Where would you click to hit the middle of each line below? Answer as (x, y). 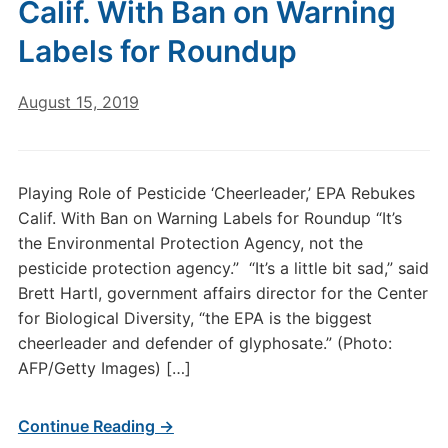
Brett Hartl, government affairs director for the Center (222, 293)
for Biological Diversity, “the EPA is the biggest (194, 318)
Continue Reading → (95, 426)
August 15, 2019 (78, 102)
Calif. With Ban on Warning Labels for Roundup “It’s (209, 218)
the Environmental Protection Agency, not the (190, 243)
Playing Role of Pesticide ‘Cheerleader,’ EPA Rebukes (216, 193)
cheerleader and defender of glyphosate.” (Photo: (204, 343)
